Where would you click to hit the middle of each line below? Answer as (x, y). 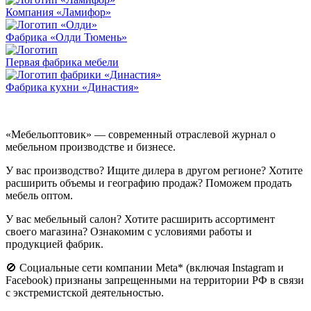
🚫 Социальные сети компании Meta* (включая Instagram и (145, 268)
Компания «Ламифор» (58, 12)
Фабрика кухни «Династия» (72, 87)
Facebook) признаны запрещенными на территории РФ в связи (155, 280)
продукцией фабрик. (54, 244)
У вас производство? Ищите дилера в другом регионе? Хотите (154, 171)
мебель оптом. (39, 196)
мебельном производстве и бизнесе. (91, 147)
